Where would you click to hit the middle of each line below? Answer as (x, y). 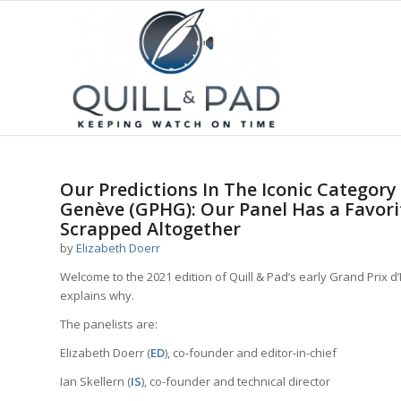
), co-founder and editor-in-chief (251, 353)
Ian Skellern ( (95, 382)
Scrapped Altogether (150, 229)
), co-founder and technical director (236, 382)
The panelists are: (109, 324)
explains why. (97, 296)
